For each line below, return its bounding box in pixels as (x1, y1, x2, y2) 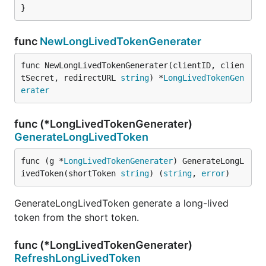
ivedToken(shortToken (21, 169, 121, 178)
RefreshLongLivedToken (14, 252, 141, 264)
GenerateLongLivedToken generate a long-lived (14, 197, 229, 209)
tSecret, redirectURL (21, 73, 121, 83)
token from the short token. (14, 211, 139, 223)
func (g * (21, 156, 64, 166)
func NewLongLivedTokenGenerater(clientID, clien (21, 61, 244, 70)
